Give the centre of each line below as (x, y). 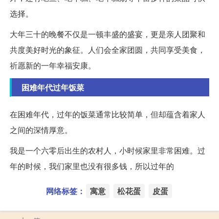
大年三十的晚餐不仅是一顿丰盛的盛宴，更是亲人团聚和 (108, 34)
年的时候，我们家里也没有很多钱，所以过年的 (92, 166)
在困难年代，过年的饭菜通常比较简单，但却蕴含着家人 (108, 114)
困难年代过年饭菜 (53, 87)
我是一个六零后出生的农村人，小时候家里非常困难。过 (108, 150)
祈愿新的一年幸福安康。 (53, 65)
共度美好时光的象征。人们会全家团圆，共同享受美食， (108, 49)
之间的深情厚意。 (41, 130)
